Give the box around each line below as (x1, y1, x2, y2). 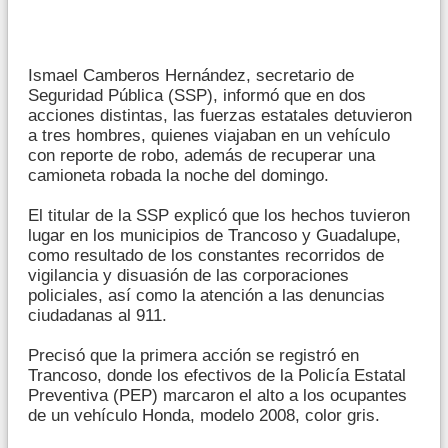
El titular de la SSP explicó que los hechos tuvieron (28, 205, 410, 225)
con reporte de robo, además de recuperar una (28, 145, 375, 165)
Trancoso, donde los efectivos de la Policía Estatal (28, 365, 406, 385)
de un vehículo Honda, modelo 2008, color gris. (28, 405, 380, 425)
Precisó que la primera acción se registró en (28, 345, 359, 365)
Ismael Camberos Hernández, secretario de (28, 65, 354, 85)
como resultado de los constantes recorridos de (28, 245, 384, 265)
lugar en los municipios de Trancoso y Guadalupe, (28, 225, 401, 245)
